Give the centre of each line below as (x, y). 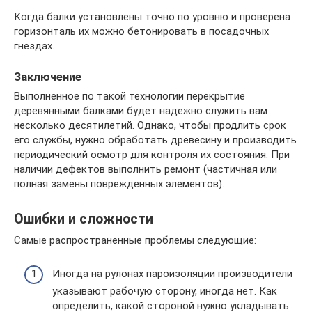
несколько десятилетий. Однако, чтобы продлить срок (150, 125)
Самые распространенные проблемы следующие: (135, 240)
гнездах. (34, 46)
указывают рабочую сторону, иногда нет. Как (165, 291)
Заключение (48, 77)
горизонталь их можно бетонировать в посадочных (141, 31)
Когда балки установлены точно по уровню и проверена (152, 16)
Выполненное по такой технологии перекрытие (130, 96)
